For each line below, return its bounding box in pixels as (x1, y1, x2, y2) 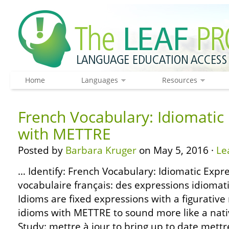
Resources (162, 75, 197, 85)
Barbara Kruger (65, 144, 136, 157)
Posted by (18, 144, 65, 157)
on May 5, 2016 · (136, 144, 216, 157)
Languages (81, 75, 118, 85)
